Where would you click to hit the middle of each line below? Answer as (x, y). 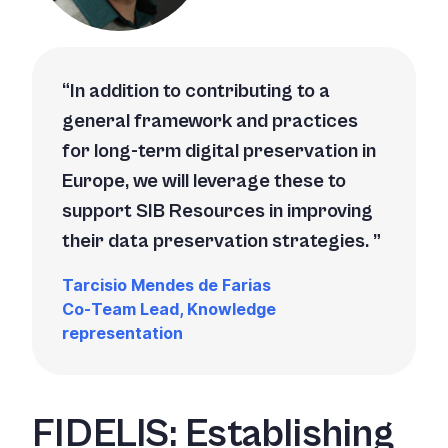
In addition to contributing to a (200, 92)
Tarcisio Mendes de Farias (166, 285)
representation (122, 333)
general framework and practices (210, 122)
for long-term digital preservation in (219, 152)
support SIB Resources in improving (217, 212)
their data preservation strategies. (217, 242)
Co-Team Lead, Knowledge (169, 309)
